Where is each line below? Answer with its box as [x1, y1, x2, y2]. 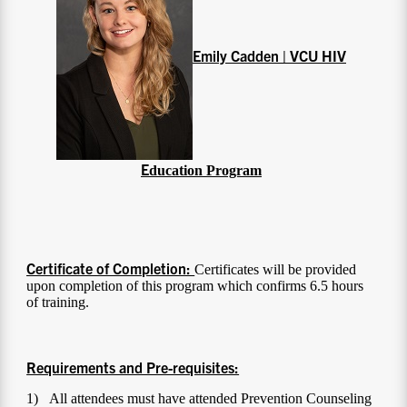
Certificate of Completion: [26, 259, 195, 278]
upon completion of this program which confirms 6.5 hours [26, 278, 364, 294]
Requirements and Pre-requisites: [26, 358, 240, 377]
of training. [26, 294, 90, 311]
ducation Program [149, 163, 262, 179]
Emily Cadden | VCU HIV [193, 45, 346, 65]
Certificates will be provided [194, 262, 357, 278]
